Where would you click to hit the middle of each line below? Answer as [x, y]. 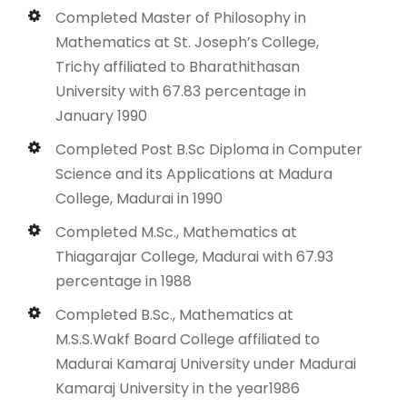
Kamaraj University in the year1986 [178, 388]
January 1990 [101, 115]
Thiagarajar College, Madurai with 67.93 [194, 256]
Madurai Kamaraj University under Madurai [206, 363]
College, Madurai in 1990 [139, 198]
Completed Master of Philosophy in [181, 17]
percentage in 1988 [124, 281]
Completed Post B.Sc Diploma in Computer [209, 149]
